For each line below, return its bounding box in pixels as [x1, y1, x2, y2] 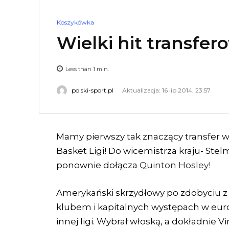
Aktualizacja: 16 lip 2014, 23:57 [122, 86, 211, 95]
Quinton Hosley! [140, 160, 211, 171]
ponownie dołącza [56, 160, 140, 171]
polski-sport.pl [72, 86, 113, 95]
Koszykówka [57, 18, 94, 27]
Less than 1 [65, 65, 95, 73]
